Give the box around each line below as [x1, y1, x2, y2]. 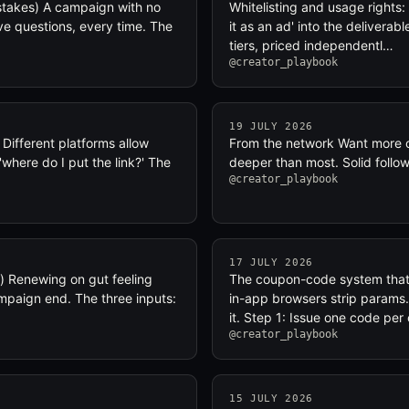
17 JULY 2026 [229, 257, 313, 268]
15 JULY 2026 [229, 393, 313, 404]
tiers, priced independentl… [229, 37, 393, 53]
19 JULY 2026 [229, 121, 313, 132]
